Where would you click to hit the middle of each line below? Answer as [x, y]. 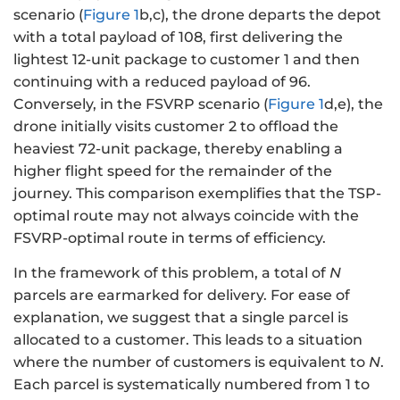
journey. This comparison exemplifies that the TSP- [197, 193]
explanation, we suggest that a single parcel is [181, 317]
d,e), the [354, 104]
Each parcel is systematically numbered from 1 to [192, 384]
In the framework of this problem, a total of [171, 272]
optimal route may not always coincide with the [186, 215]
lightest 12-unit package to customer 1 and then [187, 59]
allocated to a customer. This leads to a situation [188, 339]
